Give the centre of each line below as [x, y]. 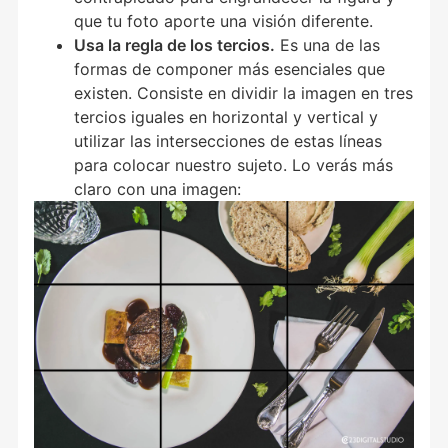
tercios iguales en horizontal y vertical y [226, 117]
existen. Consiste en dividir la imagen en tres [244, 93]
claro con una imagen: [158, 189]
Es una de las [328, 45]
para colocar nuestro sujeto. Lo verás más [234, 165]
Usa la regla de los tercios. [175, 45]
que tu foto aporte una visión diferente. [224, 21]
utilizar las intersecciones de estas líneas [228, 141]
